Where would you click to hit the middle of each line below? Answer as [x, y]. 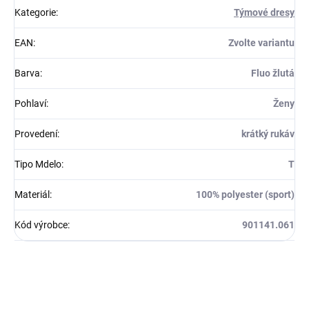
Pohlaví [30, 103]
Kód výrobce [41, 225]
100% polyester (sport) [245, 195]
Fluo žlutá [273, 73]
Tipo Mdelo [38, 164]
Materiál [32, 195]
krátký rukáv [268, 134]
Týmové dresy [264, 12]
